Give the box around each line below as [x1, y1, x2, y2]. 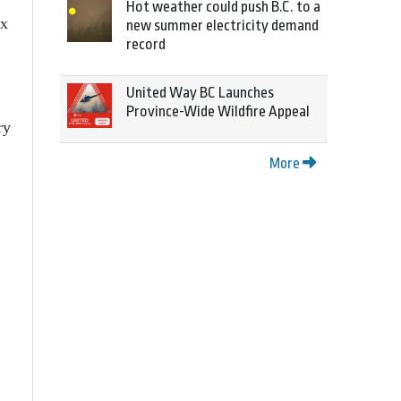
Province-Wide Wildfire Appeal [126, 103, 310, 120]
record [126, 36, 166, 53]
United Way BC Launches [126, 84, 274, 101]
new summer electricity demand [126, 17, 319, 34]
